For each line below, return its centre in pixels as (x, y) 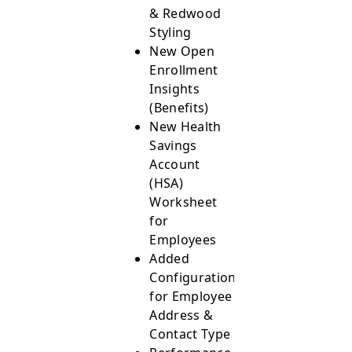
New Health (185, 127)
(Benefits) (179, 108)
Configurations (196, 278)
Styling (172, 33)
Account (175, 165)
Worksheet (183, 202)
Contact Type (192, 334)
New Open (182, 51)
